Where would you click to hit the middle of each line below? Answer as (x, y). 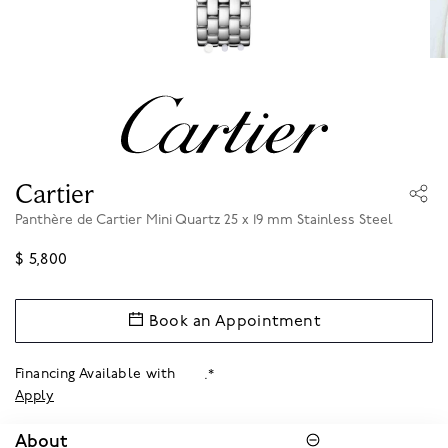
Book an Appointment (234, 321)
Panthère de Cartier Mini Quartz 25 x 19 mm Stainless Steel (204, 220)
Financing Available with (97, 374)
